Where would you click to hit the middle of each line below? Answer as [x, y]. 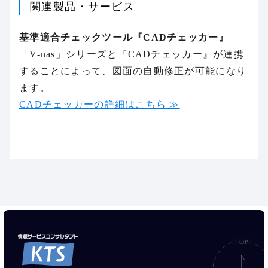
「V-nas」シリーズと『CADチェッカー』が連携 [132, 54]
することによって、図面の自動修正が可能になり [133, 71]
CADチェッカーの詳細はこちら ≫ [100, 104]
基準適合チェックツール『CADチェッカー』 [124, 37]
